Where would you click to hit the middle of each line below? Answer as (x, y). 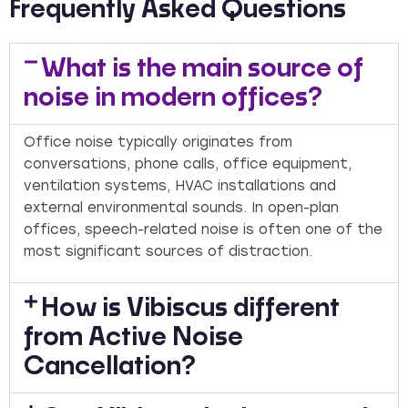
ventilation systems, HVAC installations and (180, 186)
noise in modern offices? (173, 99)
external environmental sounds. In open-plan (181, 208)
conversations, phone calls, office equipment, (188, 164)
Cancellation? (110, 367)
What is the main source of (203, 70)
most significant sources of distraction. (168, 252)
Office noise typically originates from (158, 143)
